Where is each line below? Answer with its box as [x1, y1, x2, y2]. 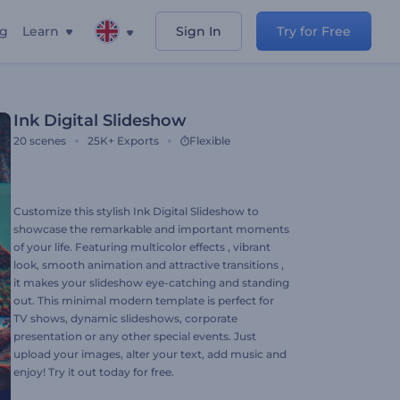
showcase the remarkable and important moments [13, 222, 289, 236]
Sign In [176, 23, 221, 39]
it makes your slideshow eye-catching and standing [13, 276, 289, 289]
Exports [117, 134, 159, 147]
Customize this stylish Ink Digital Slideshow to [13, 204, 259, 218]
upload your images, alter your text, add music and [13, 347, 287, 361]
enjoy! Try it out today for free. [13, 365, 174, 379]
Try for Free [277, 23, 351, 39]
